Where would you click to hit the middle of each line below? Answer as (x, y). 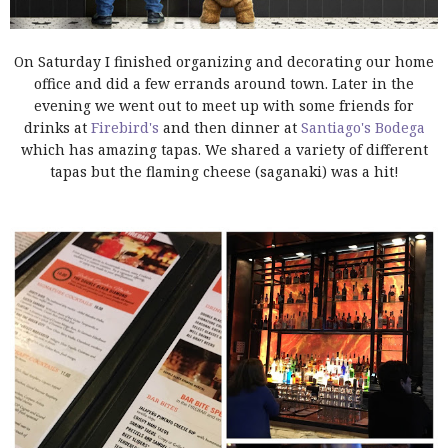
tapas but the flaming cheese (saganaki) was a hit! (224, 171)
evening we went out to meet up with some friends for (224, 105)
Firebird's (124, 127)
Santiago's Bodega (362, 127)
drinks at (57, 127)
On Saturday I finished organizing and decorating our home (224, 61)
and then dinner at (229, 127)
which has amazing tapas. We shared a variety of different (224, 149)
